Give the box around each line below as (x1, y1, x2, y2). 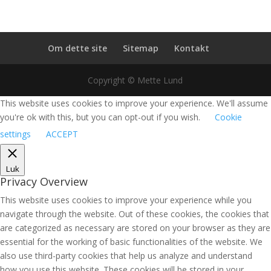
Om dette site (48, 42, 108, 54)
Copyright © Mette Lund (88, 74, 183, 86)
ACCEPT (46, 128, 78, 140)
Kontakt (174, 42, 210, 54)
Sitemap (123, 42, 159, 54)
